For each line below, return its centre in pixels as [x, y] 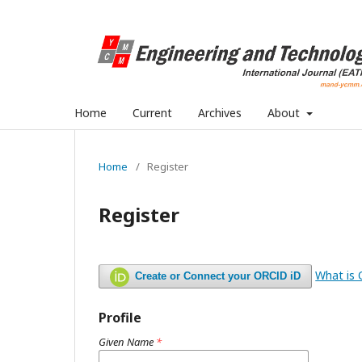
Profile [120, 317]
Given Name [127, 341]
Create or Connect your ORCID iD [218, 276]
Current [152, 112]
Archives [220, 112]
